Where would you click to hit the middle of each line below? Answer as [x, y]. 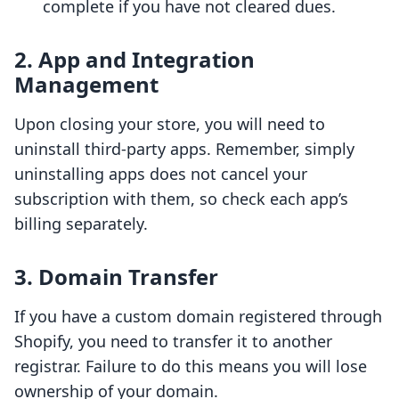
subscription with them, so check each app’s [181, 199]
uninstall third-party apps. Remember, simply [184, 149]
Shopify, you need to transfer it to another [173, 342]
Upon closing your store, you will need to [170, 124]
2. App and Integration [134, 60]
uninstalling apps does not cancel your [161, 174]
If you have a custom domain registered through [198, 317]
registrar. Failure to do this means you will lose [191, 366]
